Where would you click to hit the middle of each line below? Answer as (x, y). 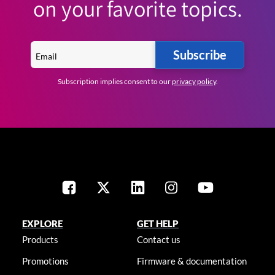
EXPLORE (42, 224)
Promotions (45, 261)
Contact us (159, 240)
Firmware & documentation (192, 261)
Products (40, 240)
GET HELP (158, 224)
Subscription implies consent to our (114, 82)
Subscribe (200, 55)
